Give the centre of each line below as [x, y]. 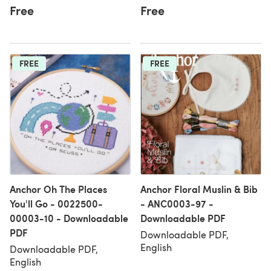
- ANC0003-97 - [177, 204]
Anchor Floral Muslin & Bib [199, 189]
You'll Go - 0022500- [56, 204]
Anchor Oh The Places [58, 189]
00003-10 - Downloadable [69, 218]
